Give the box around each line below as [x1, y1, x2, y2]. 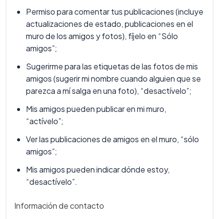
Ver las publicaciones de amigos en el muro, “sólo [26, 134, 199, 145]
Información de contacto [14, 200, 104, 211]
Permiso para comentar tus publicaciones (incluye [26, 6, 203, 17]
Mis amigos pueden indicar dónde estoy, [26, 164, 170, 175]
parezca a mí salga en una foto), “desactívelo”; [26, 86, 192, 96]
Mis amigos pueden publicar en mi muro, [26, 104, 166, 114]
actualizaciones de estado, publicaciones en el [26, 19, 193, 29]
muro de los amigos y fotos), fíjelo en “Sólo [26, 31, 178, 42]
